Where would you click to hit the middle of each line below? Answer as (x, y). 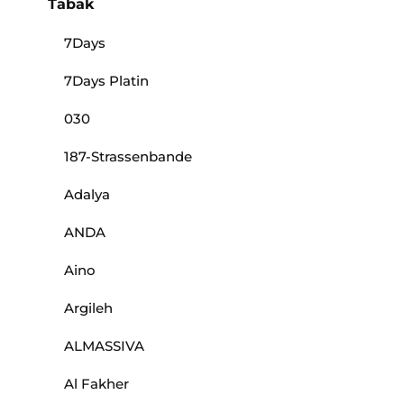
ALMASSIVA (104, 346)
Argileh (88, 308)
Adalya (87, 195)
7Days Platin (106, 81)
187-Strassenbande (128, 157)
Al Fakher (96, 384)
